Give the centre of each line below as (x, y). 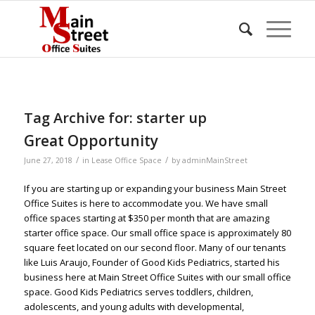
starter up (171, 118)
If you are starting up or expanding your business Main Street (155, 189)
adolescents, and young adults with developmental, (134, 307)
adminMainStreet (214, 160)
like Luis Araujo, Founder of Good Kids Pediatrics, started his (152, 263)
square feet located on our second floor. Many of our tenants (155, 248)
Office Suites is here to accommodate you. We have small (146, 204)
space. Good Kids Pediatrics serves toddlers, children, (138, 292)
